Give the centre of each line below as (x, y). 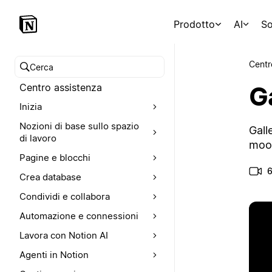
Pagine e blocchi (55, 158)
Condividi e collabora (65, 196)
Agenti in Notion (54, 255)
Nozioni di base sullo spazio (79, 126)
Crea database (50, 177)
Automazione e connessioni (79, 216)
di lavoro (38, 138)
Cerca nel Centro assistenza (85, 74)
